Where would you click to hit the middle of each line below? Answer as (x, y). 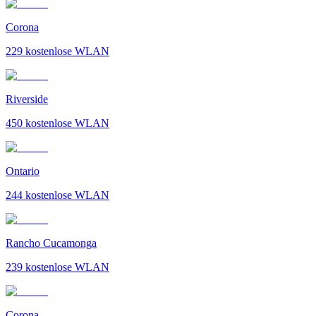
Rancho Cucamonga (51, 243)
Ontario (23, 171)
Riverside (27, 99)
